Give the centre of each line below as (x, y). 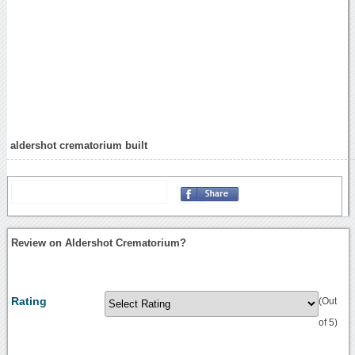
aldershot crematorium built (79, 145)
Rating (29, 301)
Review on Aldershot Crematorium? (99, 242)
